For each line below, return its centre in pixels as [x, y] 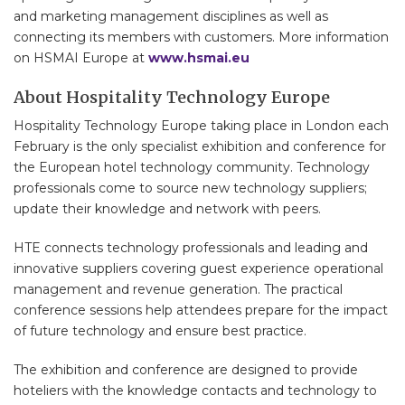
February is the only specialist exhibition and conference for [200, 146]
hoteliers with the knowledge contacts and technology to [195, 390]
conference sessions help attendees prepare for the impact [201, 310]
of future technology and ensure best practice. [160, 330]
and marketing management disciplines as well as [171, 16]
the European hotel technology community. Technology [192, 167]
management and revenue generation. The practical [178, 289]
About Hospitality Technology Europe [172, 97]
